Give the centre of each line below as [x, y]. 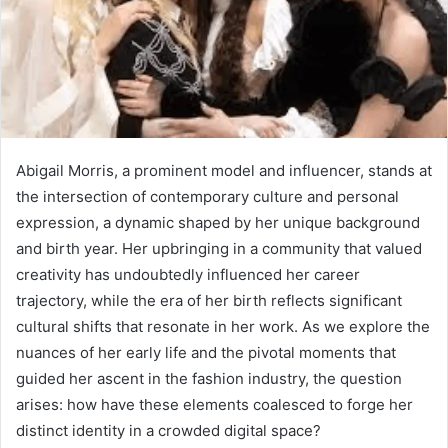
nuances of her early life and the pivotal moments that [206, 353]
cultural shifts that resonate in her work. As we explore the [223, 327]
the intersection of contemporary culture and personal [207, 197]
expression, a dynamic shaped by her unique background [218, 223]
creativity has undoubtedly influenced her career [188, 275]
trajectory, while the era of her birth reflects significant [209, 301]
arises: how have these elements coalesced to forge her [214, 405]
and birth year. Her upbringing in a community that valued [219, 249]
